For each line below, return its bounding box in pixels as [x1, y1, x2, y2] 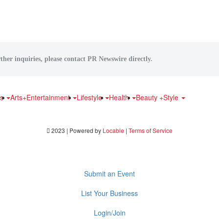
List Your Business [81, 188, 138, 198]
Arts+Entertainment [10, 92, 72, 102]
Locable [103, 126, 124, 134]
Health [109, 92, 131, 102]
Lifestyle [77, 92, 104, 102]
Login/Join [93, 208, 126, 218]
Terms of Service [129, 126, 173, 134]
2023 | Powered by [50, 126, 103, 134]
